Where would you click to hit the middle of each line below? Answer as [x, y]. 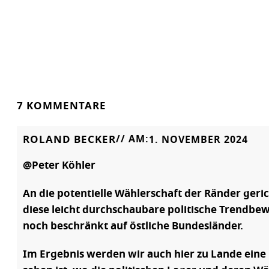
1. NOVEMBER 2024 [198, 140]
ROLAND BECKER [69, 140]
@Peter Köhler [59, 166]
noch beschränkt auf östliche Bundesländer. [133, 226]
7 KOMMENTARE [62, 106]
